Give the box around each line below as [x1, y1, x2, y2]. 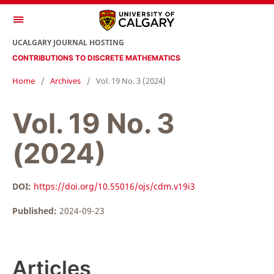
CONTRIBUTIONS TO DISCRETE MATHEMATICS [12, 53, 180, 62]
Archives [50, 75, 81, 86]
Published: [12, 205, 59, 217]
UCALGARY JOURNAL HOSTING [12, 37, 124, 48]
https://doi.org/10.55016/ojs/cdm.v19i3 [34, 180, 195, 192]
